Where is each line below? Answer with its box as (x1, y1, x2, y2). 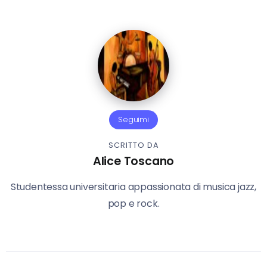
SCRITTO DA (108, 140, 159, 151)
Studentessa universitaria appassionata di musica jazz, (10, 180, 257, 194)
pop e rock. (107, 197, 160, 211)
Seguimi (118, 114, 149, 125)
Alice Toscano (92, 153, 175, 170)
